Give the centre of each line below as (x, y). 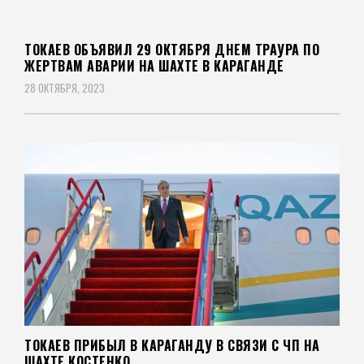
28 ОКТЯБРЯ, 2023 (65, 88)
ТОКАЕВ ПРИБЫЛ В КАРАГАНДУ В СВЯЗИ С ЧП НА (172, 346)
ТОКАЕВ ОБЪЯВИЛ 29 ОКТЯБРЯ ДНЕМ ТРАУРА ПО (172, 50)
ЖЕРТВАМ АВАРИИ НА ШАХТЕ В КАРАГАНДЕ (154, 66)
